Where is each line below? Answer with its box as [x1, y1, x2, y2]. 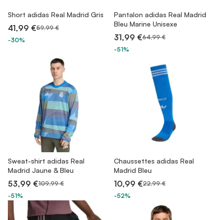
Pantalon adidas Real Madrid [114, 10, 206, 19]
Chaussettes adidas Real [114, 157, 194, 165]
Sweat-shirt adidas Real [8, 157, 84, 165]
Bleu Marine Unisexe [114, 20, 177, 28]
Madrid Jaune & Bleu [8, 166, 74, 174]
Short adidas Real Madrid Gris [8, 10, 104, 19]
